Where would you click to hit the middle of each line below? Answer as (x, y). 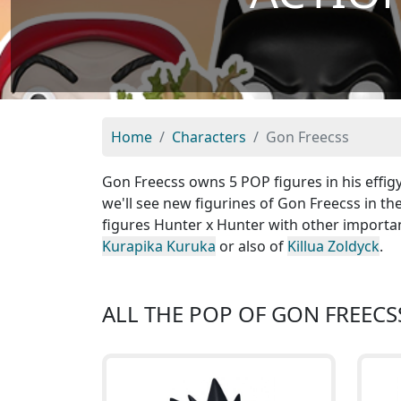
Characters (209, 137)
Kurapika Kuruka (159, 246)
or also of (252, 246)
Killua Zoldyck (333, 246)
